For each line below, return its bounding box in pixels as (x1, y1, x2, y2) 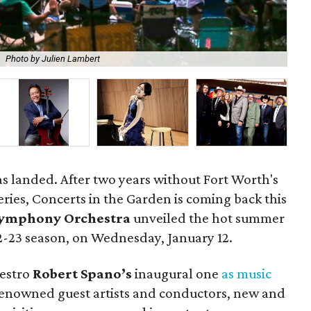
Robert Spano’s (33, 265, 135, 282)
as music (221, 265, 272, 282)
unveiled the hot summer (131, 210, 285, 226)
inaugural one (135, 265, 222, 282)
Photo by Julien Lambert (6, 53, 101, 65)
